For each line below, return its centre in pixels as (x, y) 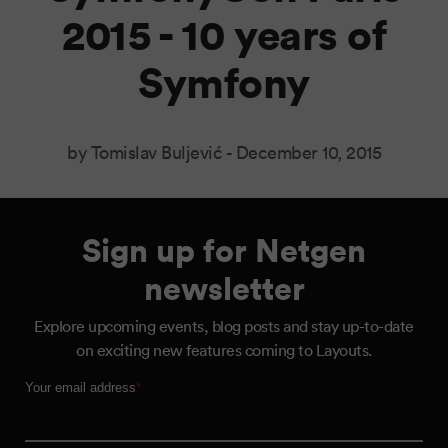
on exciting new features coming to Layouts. (224, 350)
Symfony (224, 82)
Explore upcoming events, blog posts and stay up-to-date (224, 326)
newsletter (224, 287)
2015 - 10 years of (224, 34)
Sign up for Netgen (224, 249)
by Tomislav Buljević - (151, 152)
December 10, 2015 (308, 152)
